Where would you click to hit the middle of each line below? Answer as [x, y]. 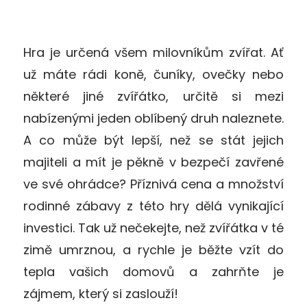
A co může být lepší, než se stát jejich [153, 140]
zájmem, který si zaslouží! [101, 293]
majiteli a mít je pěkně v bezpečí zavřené [153, 162]
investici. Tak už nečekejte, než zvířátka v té [153, 228]
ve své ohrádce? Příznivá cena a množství [153, 184]
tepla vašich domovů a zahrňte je [153, 271]
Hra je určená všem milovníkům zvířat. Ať [153, 52]
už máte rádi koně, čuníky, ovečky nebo [153, 74]
